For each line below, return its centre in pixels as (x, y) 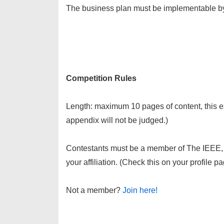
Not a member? (94, 190)
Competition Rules (101, 78)
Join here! (140, 190)
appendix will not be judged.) (117, 120)
